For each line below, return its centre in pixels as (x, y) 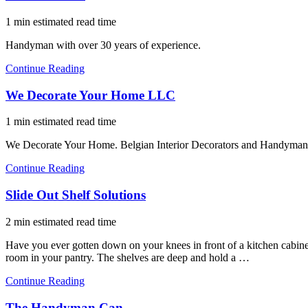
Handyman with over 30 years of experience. (103, 45)
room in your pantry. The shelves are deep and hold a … (128, 257)
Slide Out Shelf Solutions (76, 195)
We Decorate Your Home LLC (90, 95)
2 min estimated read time (61, 221)
